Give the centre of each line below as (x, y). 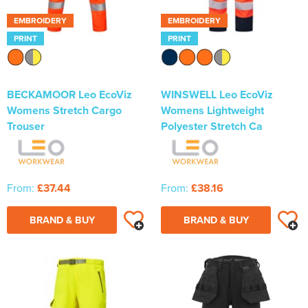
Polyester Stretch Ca (212, 126)
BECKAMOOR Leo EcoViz (69, 95)
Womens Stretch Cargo (64, 111)
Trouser (26, 126)
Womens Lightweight (212, 111)
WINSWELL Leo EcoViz (217, 95)
